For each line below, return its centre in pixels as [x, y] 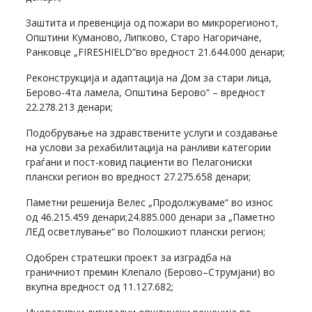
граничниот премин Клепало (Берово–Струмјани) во [151, 272]
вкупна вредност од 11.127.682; [100, 286]
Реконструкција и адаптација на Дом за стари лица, [149, 77]
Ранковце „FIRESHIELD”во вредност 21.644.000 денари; [156, 52]
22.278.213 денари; [70, 107]
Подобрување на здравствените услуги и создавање [152, 132]
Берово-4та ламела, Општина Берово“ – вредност [146, 92]
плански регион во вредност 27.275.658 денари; [139, 176]
